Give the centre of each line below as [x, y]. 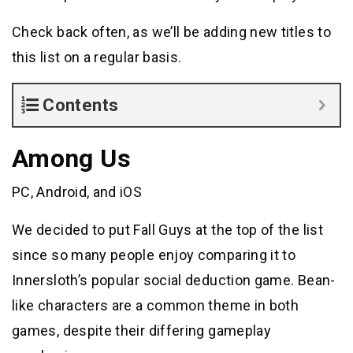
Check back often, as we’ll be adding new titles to [171, 32]
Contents [81, 106]
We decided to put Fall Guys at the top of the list [167, 230]
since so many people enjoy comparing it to [154, 255]
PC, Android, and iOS [77, 192]
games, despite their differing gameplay [142, 331]
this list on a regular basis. [97, 58]
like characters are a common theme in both [156, 306]
